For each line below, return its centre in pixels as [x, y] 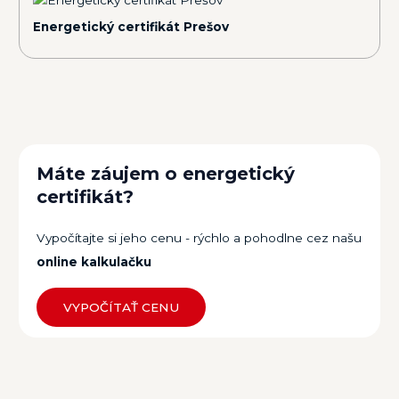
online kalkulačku [94, 261]
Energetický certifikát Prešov [131, 27]
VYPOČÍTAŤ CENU [122, 307]
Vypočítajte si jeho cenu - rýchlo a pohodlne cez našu [199, 237]
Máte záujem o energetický [166, 173]
